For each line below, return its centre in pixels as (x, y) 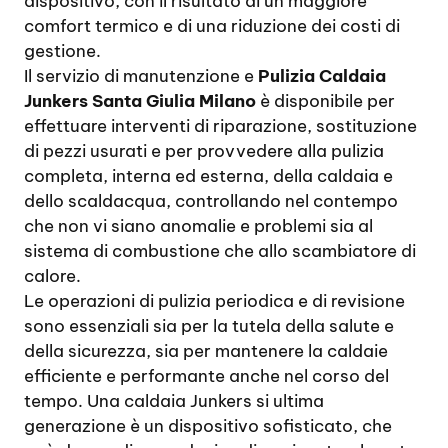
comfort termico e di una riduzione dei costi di (212, 26)
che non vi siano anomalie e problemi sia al (198, 226)
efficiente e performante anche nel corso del (206, 376)
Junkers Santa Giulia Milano (140, 101)
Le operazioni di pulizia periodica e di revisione (214, 301)
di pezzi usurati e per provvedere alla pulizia (204, 151)
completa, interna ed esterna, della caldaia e (208, 176)
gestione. (62, 51)
